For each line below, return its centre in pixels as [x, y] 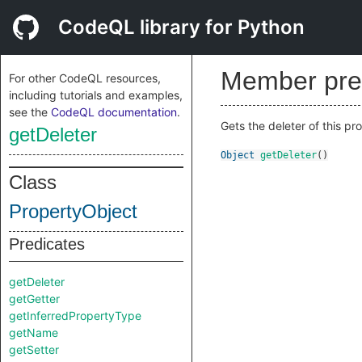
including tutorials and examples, [96, 95]
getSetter [34, 349]
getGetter [34, 299]
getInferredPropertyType [75, 316]
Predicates [47, 244]
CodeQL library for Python [181, 27]
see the [30, 112]
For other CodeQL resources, [85, 78]
